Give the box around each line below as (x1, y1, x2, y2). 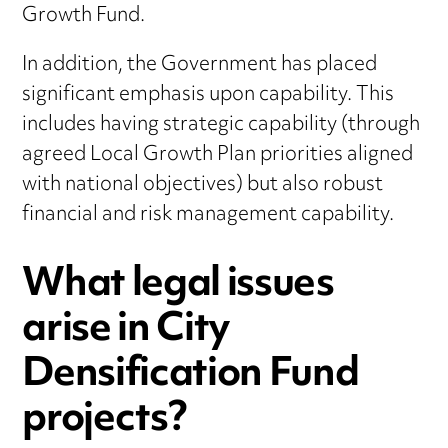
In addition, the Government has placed (22, 45, 378, 87)
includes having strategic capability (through (22, 105, 421, 147)
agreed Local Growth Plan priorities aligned (22, 135, 414, 177)
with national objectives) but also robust (22, 165, 384, 207)
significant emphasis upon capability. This (22, 75, 395, 117)
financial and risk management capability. (22, 195, 395, 237)
